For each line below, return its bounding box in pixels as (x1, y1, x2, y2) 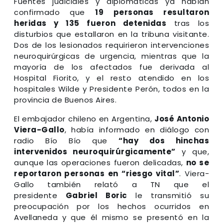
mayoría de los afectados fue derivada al (14, 61, 209, 72)
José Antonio (154, 113, 209, 124)
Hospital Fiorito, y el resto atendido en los (14, 72, 209, 83)
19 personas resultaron (95, 6, 209, 17)
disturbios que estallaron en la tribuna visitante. (14, 28, 209, 39)
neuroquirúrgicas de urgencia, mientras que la (14, 50, 209, 61)
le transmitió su (127, 190, 210, 201)
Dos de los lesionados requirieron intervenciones (14, 39, 209, 50)
